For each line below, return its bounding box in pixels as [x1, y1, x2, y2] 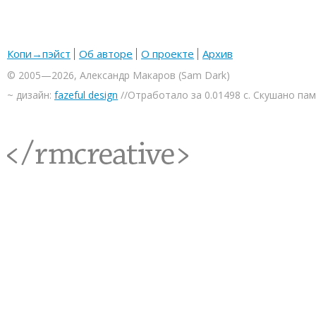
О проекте [141, 47, 194, 61]
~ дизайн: [7, 88, 54, 102]
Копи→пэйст [7, 47, 71, 61]
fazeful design [54, 88, 118, 102]
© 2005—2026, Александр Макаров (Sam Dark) [7, 68, 230, 82]
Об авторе [79, 47, 133, 61]
